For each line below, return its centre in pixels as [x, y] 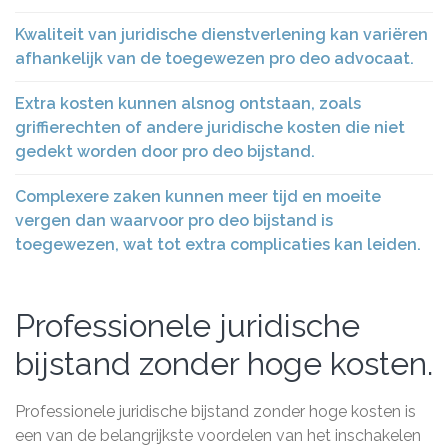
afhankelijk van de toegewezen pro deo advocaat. [214, 58]
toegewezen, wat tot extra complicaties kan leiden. [218, 244]
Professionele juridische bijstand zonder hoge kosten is [215, 411]
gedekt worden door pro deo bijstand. [165, 151]
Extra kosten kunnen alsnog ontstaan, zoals [188, 103]
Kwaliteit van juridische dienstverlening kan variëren [221, 34]
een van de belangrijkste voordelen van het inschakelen [218, 435]
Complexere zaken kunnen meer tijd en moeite [198, 196]
